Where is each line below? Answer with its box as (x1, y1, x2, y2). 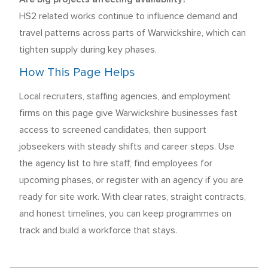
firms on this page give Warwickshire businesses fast (19, 108, 237, 118)
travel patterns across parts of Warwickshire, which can (19, 28, 246, 38)
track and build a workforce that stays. (19, 226, 177, 235)
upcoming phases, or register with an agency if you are (19, 175, 243, 185)
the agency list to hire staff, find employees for (19, 159, 212, 168)
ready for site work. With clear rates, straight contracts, (19, 192, 246, 202)
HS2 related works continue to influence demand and (19, 11, 237, 21)
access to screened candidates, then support (19, 125, 206, 135)
